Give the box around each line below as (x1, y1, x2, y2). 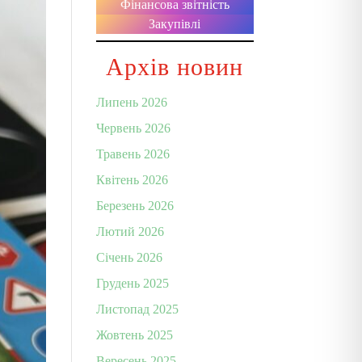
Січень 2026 (96, 250, 163, 264)
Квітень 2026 (96, 173, 169, 187)
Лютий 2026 (96, 225, 165, 238)
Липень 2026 (96, 95, 168, 109)
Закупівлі (149, 17, 201, 31)
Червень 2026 (96, 121, 171, 135)
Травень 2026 (96, 147, 170, 161)
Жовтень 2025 (96, 328, 174, 342)
